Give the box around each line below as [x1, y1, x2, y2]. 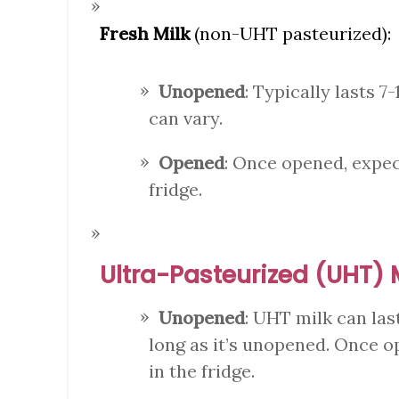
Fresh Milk [100, 22, 190, 45]
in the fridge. [149, 360, 255, 383]
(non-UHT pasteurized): [190, 22, 391, 45]
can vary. [149, 107, 223, 130]
